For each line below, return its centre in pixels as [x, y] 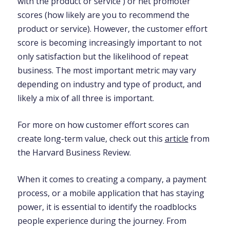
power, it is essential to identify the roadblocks [107, 207]
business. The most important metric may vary [107, 70]
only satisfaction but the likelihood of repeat [103, 56]
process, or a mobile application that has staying [111, 193]
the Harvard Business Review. [74, 152]
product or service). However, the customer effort [112, 29]
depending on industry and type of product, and [109, 84]
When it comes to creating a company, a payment [112, 179]
